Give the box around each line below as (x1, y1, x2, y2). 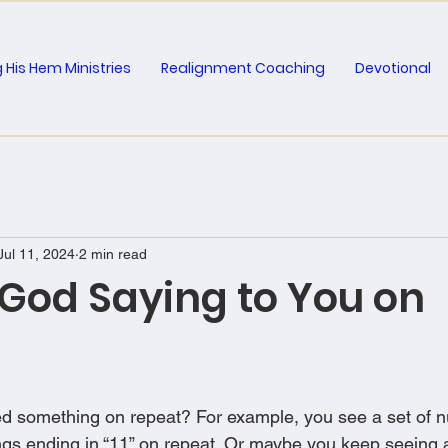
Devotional (355, 58, 431, 78)
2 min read (79, 245, 147, 262)
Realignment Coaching (161, 58, 325, 78)
